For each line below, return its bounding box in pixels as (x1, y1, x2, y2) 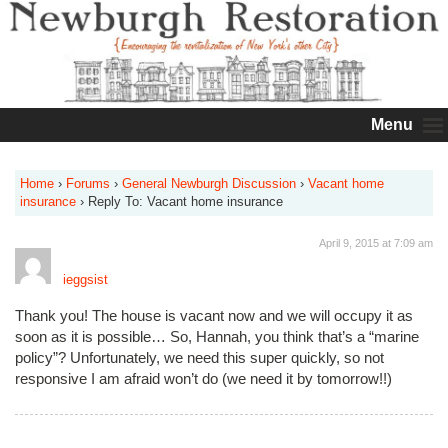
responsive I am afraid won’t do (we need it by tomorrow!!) (15, 369, 392, 387)
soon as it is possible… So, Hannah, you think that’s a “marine (15, 327, 419, 345)
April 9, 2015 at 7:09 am (319, 237, 433, 250)
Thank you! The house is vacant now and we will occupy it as (15, 306, 413, 324)
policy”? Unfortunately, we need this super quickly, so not (15, 348, 384, 366)
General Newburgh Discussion (122, 176, 296, 192)
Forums (66, 176, 110, 192)
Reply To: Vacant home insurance (88, 194, 283, 210)
